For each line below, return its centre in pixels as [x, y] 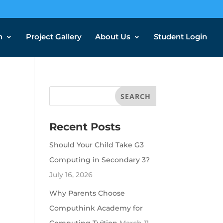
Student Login [180, 37]
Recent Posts [85, 127]
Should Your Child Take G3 [96, 145]
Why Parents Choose [87, 193]
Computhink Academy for [96, 208]
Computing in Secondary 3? [99, 160]
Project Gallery [54, 37]
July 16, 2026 [71, 175]
